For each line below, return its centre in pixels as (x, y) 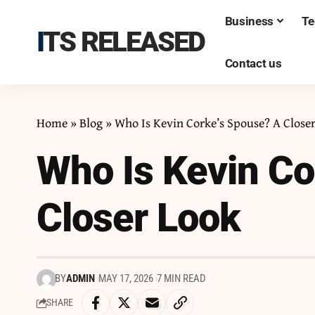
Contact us (253, 63)
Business (249, 21)
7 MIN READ (181, 279)
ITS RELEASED (124, 42)
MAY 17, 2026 (126, 279)
